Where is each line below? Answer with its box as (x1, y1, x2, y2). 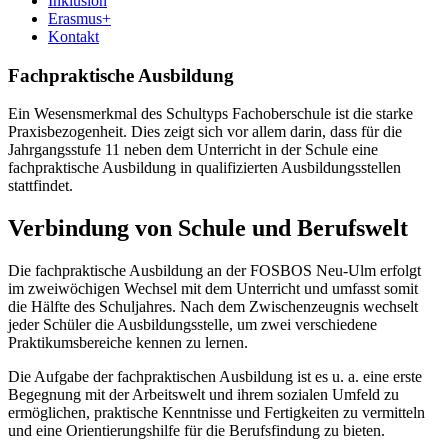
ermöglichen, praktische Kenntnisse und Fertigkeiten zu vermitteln (8, 404, 425, 422)
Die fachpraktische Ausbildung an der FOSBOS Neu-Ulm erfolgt (8, 262, 421, 280)
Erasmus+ (48, 10, 111, 27)
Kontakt (48, 28, 99, 45)
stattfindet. (8, 177, 73, 195)
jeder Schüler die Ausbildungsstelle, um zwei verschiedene (8, 316, 377, 334)
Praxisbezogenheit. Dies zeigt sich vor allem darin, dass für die (8, 123, 402, 141)
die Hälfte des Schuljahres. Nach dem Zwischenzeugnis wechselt (8, 298, 418, 316)
